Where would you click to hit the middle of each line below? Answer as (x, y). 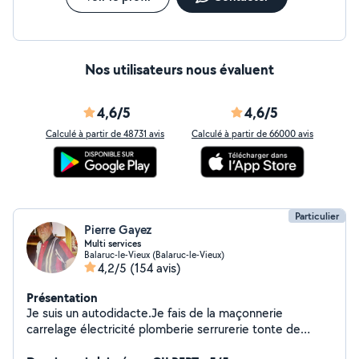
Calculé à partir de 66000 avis (252, 133)
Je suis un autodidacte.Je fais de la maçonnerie (155, 313)
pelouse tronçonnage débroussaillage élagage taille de (174, 345)
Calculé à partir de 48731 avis (105, 133)
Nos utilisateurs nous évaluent (179, 69)
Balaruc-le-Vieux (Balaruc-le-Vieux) (154, 254)
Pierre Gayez (118, 230)
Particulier (317, 216)
